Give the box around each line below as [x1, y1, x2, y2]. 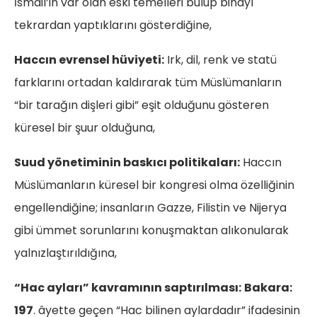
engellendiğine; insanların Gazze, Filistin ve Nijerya [14, 200, 287, 217]
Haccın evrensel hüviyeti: [14, 52, 164, 69]
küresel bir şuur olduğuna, [14, 120, 155, 137]
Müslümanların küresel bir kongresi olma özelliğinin [14, 177, 294, 194]
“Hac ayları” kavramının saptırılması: [14, 279, 241, 296]
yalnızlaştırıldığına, [14, 245, 117, 262]
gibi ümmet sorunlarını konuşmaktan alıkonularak [14, 222, 289, 239]
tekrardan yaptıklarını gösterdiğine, [14, 17, 212, 34]
